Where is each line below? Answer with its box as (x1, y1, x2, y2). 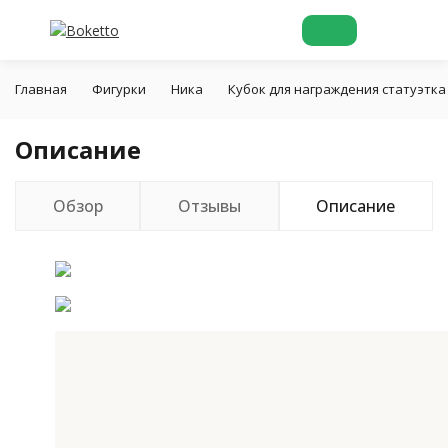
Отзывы (177, 195, 241, 217)
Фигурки (92, 80, 146, 98)
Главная (15, 80, 67, 98)
